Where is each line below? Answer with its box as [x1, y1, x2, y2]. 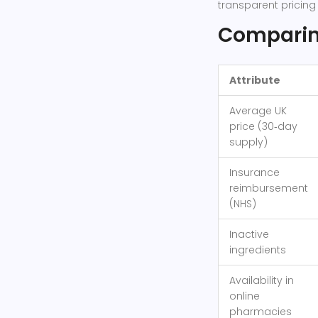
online [229, 289, 260, 304]
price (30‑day [229, 119, 297, 134]
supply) [229, 135, 268, 150]
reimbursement [229, 181, 308, 196]
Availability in [229, 273, 294, 288]
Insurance [229, 165, 280, 180]
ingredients [229, 243, 286, 258]
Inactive [229, 227, 269, 242]
